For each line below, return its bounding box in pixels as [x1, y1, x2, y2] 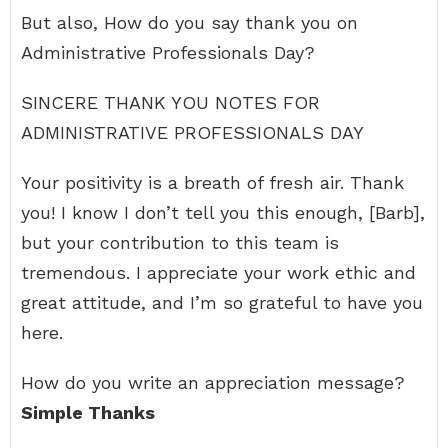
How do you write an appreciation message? [21, 372, 405, 393]
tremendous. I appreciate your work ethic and [21, 262, 416, 283]
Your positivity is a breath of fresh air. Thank [21, 172, 404, 193]
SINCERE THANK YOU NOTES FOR [21, 92, 320, 113]
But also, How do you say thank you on [21, 12, 358, 33]
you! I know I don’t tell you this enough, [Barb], [21, 202, 425, 223]
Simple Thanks [21, 402, 155, 423]
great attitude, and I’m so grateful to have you [21, 292, 423, 313]
